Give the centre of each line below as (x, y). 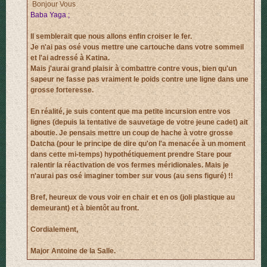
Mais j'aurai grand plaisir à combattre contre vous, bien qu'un (133, 68)
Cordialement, (54, 229)
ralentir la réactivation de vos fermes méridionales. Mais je (130, 165)
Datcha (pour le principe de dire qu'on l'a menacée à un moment (138, 143)
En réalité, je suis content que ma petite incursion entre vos (131, 111)
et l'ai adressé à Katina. (70, 58)
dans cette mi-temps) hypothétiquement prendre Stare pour (131, 154)
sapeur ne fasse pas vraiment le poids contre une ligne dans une (139, 79)
